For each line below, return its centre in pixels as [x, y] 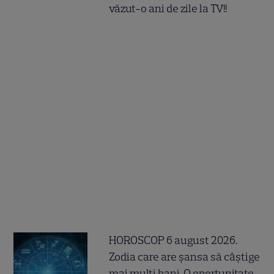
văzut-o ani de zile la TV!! [168, 8]
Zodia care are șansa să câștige [185, 257]
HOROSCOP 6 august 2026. [173, 240]
